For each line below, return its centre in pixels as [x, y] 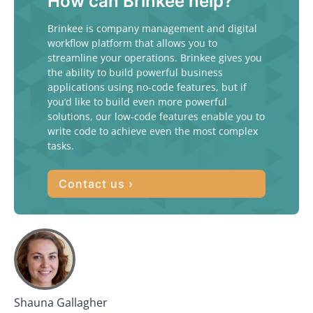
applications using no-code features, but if [147, 87]
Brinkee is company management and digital [152, 28]
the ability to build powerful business [135, 72]
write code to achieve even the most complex [153, 131]
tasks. [61, 146]
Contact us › [96, 184]
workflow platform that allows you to [132, 43]
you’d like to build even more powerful [137, 102]
